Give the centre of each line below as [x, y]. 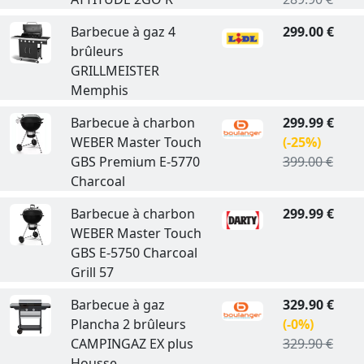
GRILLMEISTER [115, 70]
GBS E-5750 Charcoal [134, 252]
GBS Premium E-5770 [135, 161]
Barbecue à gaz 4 [123, 31]
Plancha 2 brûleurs [128, 324]
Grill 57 [92, 272]
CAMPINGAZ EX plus [132, 343]
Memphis [99, 90]
